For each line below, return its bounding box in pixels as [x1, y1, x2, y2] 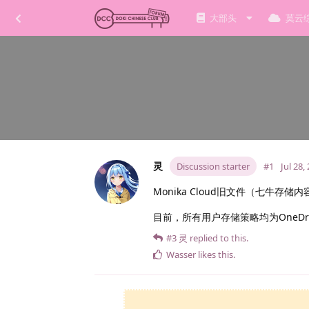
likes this [196, 248, 233, 261]
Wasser [166, 248, 196, 261]
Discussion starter [177, 160, 250, 173]
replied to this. [188, 232, 248, 245]
